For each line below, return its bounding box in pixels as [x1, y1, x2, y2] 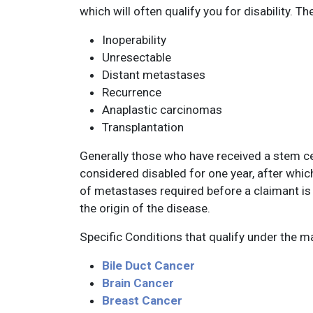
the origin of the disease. [80, 201, 210, 215]
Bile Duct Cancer [102, 259, 195, 272]
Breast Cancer [102, 293, 182, 307]
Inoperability [102, 33, 166, 47]
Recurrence [102, 85, 161, 99]
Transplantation [102, 120, 184, 134]
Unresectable [102, 50, 171, 64]
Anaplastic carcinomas [102, 103, 222, 117]
